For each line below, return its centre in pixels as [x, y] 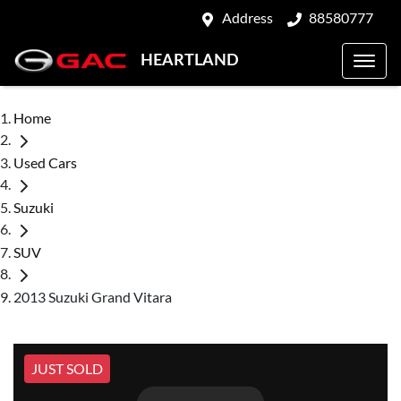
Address [247, 17]
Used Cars [45, 162]
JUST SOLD [67, 368]
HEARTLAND [190, 60]
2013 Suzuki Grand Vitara [93, 296]
